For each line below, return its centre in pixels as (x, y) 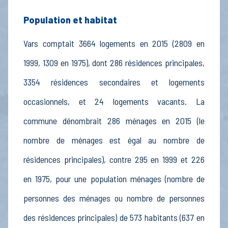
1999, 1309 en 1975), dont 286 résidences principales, (114, 63)
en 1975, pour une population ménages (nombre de (114, 179)
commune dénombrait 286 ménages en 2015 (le (114, 121)
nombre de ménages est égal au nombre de (114, 140)
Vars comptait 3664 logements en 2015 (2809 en (114, 44)
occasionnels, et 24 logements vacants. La (114, 102)
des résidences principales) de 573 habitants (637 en (114, 218)
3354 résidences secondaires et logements (114, 82)
